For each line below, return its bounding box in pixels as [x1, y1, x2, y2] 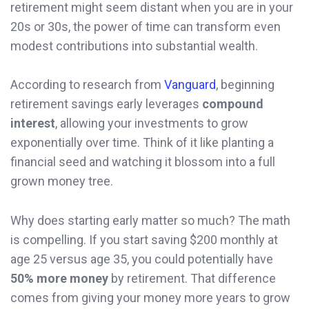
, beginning [216, 77, 275, 92]
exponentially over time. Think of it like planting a [10, 135, 274, 150]
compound [202, 97, 263, 112]
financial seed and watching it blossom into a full [10, 154, 275, 170]
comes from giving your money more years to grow [10, 290, 290, 306]
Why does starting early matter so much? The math [10, 213, 290, 228]
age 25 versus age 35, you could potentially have [10, 252, 273, 267]
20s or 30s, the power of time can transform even [10, 19, 281, 34]
